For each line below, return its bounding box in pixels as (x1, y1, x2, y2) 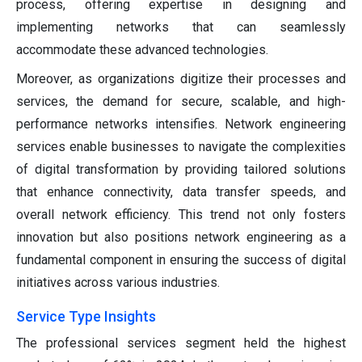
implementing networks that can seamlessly (16, 19, 346, 36)
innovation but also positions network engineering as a (16, 229, 346, 246)
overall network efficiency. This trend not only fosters (16, 207, 346, 223)
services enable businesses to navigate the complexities (16, 139, 346, 155)
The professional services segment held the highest (16, 335, 346, 351)
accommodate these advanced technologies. (16, 42, 268, 58)
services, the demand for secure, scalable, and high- (16, 94, 346, 110)
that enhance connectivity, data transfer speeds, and (16, 184, 346, 200)
